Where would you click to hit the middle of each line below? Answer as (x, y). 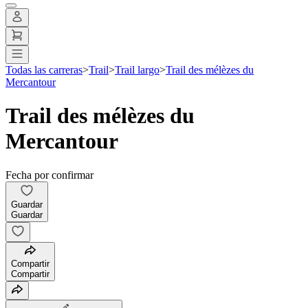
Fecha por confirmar (49, 175)
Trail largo (137, 69)
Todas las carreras (44, 69)
